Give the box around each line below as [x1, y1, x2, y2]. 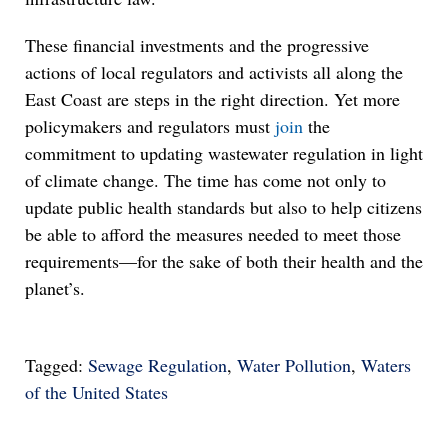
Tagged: [25, 353, 88, 377]
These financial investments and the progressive [25, 33, 369, 57]
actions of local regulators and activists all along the [25, 60, 403, 84]
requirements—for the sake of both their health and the [25, 249, 423, 273]
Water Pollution [237, 353, 351, 377]
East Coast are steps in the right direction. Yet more [25, 87, 400, 111]
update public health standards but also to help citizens [25, 195, 422, 219]
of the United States [25, 380, 168, 404]
